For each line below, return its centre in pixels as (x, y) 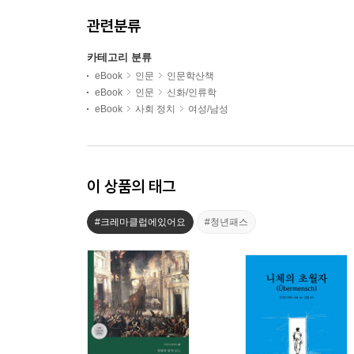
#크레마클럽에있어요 (140, 222)
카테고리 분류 (119, 57)
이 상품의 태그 (131, 186)
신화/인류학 (192, 92)
